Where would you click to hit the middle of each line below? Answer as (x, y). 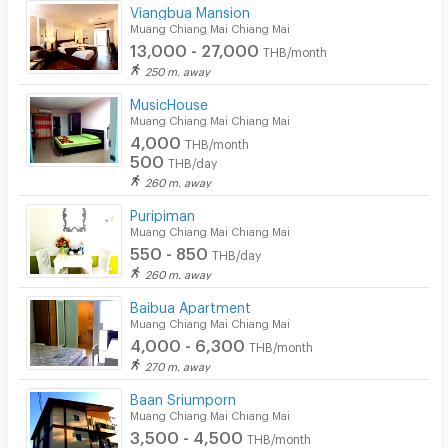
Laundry (49, 27)
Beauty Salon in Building (102, 65)
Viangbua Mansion (190, 9)
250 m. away (178, 69)
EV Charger (60, 102)
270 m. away (178, 364)
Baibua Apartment (191, 304)
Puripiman (163, 212)
